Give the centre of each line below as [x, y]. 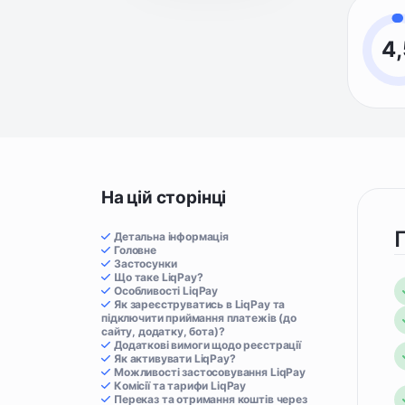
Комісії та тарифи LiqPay [180, 386]
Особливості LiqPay [166, 291]
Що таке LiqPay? [159, 277]
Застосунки [146, 264]
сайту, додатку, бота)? [163, 331]
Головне [135, 250]
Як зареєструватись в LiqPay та [200, 304]
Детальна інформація [171, 236]
